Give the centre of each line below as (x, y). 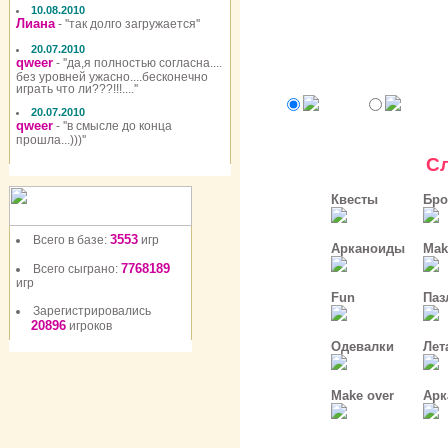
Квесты (354, 199)
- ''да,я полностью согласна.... (137, 63)
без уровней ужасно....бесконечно (112, 76)
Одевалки (362, 346)
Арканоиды (368, 248)
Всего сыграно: (77, 269)
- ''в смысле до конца (112, 126)
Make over (362, 395)
